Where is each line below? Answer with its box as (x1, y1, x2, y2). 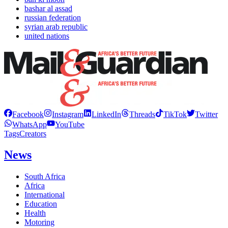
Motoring (24, 218, 54, 227)
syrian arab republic (24, 22, 88, 31)
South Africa (24, 172, 65, 181)
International (24, 190, 65, 199)
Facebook (12, 109, 44, 119)
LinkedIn (92, 109, 121, 119)
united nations (24, 31, 69, 40)
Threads (129, 109, 155, 119)
